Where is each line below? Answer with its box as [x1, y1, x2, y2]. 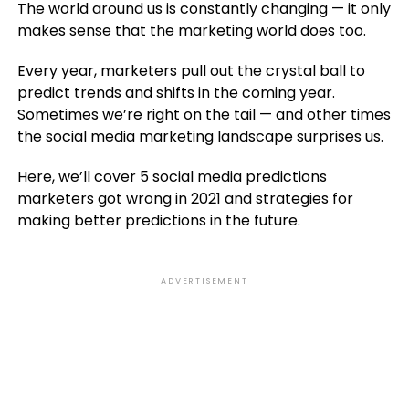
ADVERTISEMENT [161, 276, 248, 288]
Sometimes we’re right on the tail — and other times [16, 104, 391, 126]
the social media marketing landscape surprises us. [16, 126, 383, 148]
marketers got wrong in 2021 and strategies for [16, 188, 353, 210]
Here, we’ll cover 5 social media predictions [16, 166, 327, 188]
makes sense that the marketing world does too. [16, 20, 366, 42]
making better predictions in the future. [16, 210, 300, 232]
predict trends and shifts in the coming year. [16, 82, 335, 104]
